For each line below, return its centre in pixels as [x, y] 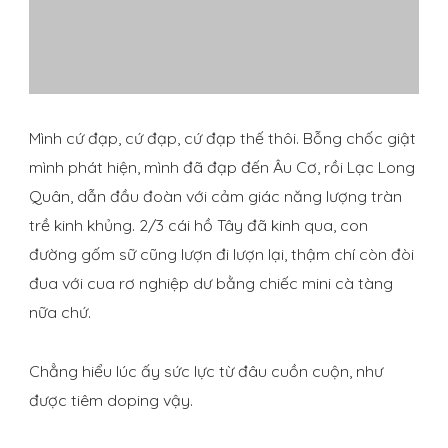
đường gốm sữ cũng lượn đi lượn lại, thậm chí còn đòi [221, 254]
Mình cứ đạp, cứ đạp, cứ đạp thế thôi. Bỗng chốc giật [222, 138]
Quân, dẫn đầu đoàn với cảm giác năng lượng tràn [215, 196]
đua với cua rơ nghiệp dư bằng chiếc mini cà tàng [211, 283]
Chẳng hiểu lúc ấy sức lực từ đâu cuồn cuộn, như [206, 371]
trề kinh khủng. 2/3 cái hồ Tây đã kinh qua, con [198, 225]
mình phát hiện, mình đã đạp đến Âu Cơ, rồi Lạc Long [222, 167]
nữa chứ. [60, 312]
